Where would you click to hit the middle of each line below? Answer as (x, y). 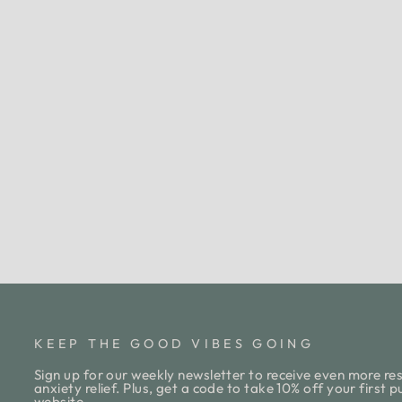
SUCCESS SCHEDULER (160, 147)
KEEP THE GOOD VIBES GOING (174, 344)
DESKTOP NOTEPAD (160, 161)
